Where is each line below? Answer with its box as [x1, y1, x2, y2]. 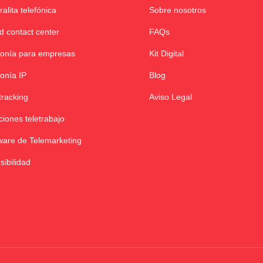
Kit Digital [149, 49, 184, 59]
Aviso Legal [149, 92, 192, 102]
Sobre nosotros [149, 5, 206, 15]
